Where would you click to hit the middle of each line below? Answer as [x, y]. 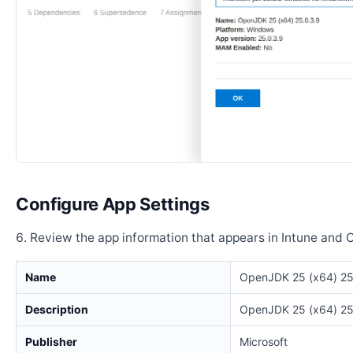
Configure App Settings [113, 204]
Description [57, 309]
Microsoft [264, 341]
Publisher [51, 341]
